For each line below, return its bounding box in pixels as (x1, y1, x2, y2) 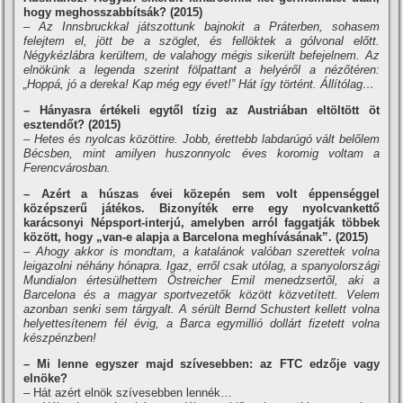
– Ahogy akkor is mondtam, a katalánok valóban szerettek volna (23, 245, 380, 258)
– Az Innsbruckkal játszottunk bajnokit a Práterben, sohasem (23, 20, 380, 33)
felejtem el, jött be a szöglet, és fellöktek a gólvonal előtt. (23, 34, 380, 48)
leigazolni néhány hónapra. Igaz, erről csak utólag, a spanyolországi (23, 259, 380, 273)
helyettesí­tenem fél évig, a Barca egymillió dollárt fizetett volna (23, 317, 380, 330)
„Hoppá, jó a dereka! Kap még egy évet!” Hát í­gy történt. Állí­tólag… (23, 77, 375, 91)
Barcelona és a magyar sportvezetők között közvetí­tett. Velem (23, 288, 380, 301)
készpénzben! (23, 331, 97, 345)
